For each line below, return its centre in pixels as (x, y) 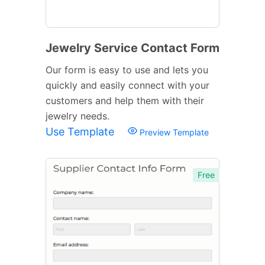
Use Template (81, 131)
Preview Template (173, 132)
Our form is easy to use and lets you (127, 70)
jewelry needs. (77, 116)
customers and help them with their (125, 100)
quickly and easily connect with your (127, 85)
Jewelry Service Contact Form (132, 48)
